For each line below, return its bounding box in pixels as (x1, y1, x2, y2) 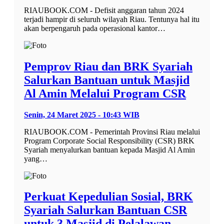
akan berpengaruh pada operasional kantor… (24, 23, 165, 32)
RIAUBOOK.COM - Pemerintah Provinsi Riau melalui (24, 127, 200, 136)
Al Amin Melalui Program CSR (24, 86, 186, 100)
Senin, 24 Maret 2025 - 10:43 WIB (24, 110, 139, 119)
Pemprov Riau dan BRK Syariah (24, 59, 192, 73)
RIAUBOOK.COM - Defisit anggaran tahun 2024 (24, 5, 184, 14)
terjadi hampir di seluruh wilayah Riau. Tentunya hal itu (24, 14, 199, 23)
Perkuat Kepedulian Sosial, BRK (24, 190, 193, 203)
